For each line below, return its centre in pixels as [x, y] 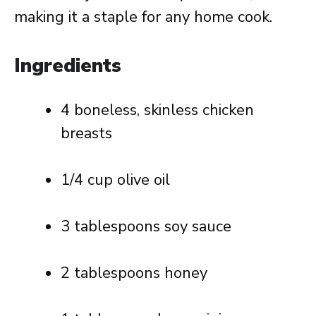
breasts [86, 133]
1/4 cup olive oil [115, 180]
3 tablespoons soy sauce [146, 226]
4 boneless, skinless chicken [157, 110]
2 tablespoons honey [134, 273]
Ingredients [68, 66]
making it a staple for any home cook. [143, 17]
